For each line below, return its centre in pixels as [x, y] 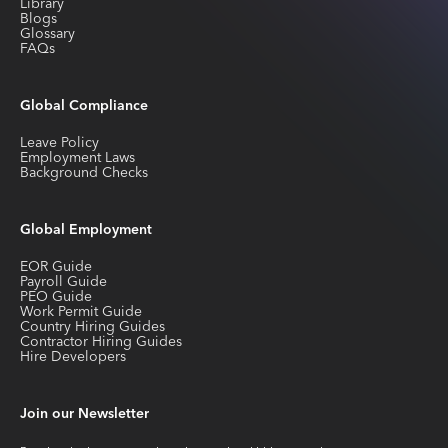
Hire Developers [73, 356]
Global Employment [86, 229]
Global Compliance [84, 105]
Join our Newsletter [84, 413]
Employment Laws [77, 157]
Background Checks [84, 172]
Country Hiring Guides [92, 326]
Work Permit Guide [81, 311]
